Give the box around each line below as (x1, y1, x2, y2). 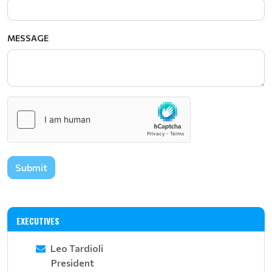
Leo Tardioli (50, 242, 103, 254)
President (51, 257, 94, 268)
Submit (15, 161, 47, 173)
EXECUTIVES (16, 214, 59, 227)
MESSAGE (7, 33, 49, 43)
